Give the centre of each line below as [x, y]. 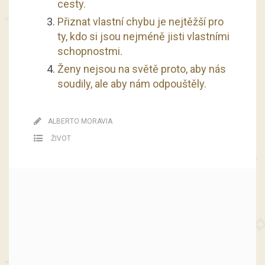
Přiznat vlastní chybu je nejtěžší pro [140, 21]
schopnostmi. [90, 51]
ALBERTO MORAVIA [80, 121]
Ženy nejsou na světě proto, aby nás [141, 69]
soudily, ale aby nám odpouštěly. [132, 83]
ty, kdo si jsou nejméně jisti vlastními [143, 36]
